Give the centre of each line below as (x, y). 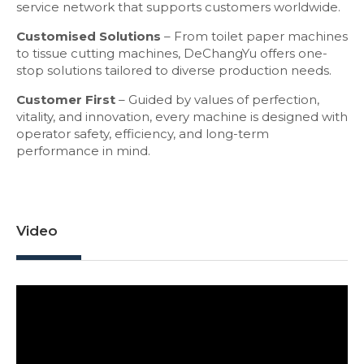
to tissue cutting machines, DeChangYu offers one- (172, 54)
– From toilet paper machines (254, 37)
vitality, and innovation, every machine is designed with (182, 117)
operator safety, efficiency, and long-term (143, 134)
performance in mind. (83, 151)
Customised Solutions (89, 37)
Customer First (66, 100)
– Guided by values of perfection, (217, 100)
